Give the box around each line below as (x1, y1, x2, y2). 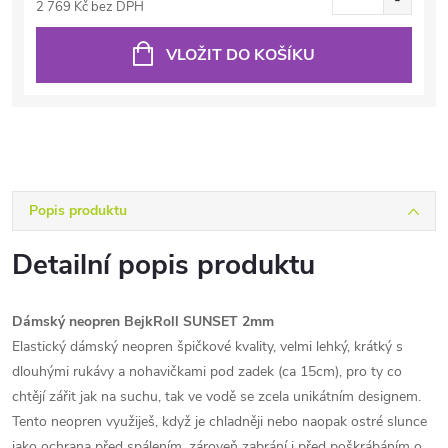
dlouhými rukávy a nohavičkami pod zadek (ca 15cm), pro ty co (12, 361, 402, 381)
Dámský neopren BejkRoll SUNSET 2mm (12, 311, 274, 331)
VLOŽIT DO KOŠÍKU (166, 43, 315, 66)
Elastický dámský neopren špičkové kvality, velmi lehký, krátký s (12, 336, 403, 356)
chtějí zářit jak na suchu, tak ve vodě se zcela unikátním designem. (12, 386, 421, 406)
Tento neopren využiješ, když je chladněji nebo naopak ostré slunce (12, 411, 427, 431)
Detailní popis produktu (12, 245, 315, 284)
